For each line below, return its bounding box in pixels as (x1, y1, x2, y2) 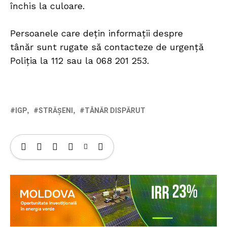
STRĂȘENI (39, 105, 73, 116)
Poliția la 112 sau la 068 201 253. (10, 55, 149, 66)
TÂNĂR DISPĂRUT (85, 105, 145, 116)
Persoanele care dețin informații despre (10, 27, 183, 39)
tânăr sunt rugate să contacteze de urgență (10, 41, 204, 52)
